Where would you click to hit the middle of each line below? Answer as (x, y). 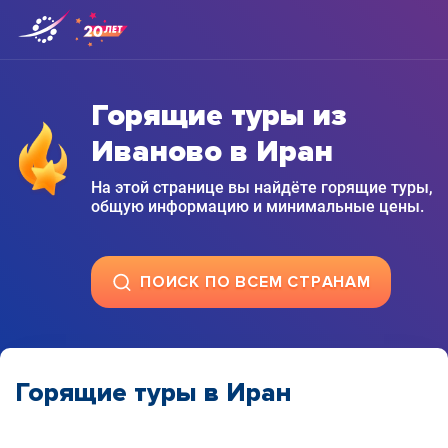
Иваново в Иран (212, 151)
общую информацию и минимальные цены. (257, 206)
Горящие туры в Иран (153, 393)
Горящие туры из (219, 115)
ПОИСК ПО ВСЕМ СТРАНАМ (255, 282)
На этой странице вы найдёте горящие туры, (262, 187)
